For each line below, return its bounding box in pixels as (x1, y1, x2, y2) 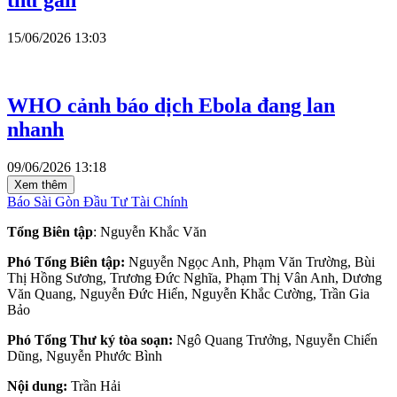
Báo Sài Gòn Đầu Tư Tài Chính (7, 193, 188, 209)
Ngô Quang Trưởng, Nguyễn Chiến (173, 331, 378, 347)
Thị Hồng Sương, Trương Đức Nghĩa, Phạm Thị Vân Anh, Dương (7, 269, 382, 285)
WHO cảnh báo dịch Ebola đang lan (7, 93, 335, 117)
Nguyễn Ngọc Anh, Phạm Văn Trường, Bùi (125, 253, 375, 269)
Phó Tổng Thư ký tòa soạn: (7, 331, 173, 347)
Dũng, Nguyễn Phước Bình (7, 347, 162, 363)
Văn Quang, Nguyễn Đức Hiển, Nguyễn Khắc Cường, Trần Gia (7, 285, 370, 301)
